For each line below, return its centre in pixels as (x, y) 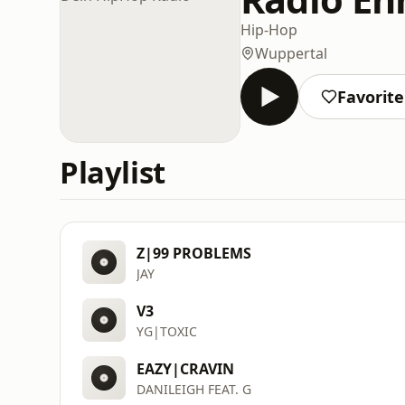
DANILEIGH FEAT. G (194, 389)
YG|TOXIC (167, 331)
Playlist (113, 172)
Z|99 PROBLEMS (194, 253)
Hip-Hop (269, 29)
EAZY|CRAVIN (185, 368)
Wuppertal (291, 53)
